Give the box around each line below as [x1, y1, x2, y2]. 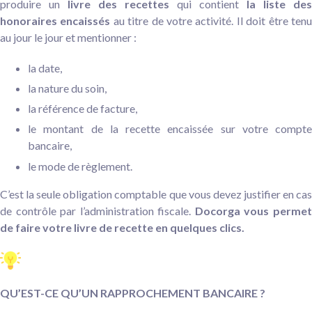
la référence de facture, [28, 102, 137, 116]
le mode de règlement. [28, 159, 132, 173]
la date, [28, 61, 62, 75]
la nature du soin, [28, 81, 107, 95]
